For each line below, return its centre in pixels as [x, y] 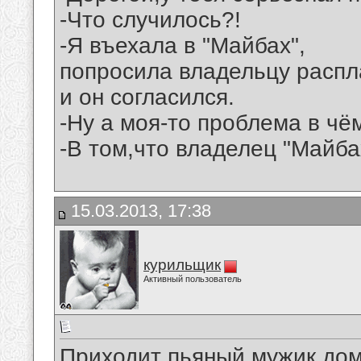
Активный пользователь [193, 279]
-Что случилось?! [150, 20]
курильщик [182, 265]
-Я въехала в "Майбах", [183, 46]
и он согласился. [147, 98]
